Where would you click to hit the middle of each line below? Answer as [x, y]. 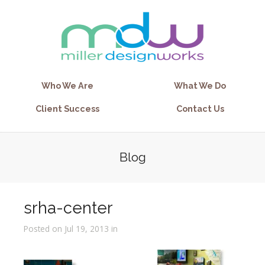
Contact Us [200, 109]
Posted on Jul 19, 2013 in [70, 229]
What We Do [200, 85]
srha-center [68, 208]
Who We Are [67, 85]
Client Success [67, 109]
